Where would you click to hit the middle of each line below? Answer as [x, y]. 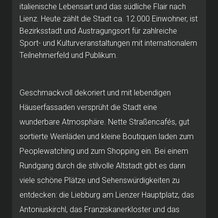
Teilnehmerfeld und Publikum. [69, 55]
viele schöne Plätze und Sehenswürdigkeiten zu [100, 180]
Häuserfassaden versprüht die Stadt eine [88, 107]
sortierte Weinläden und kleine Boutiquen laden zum [107, 136]
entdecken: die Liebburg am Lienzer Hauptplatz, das [107, 195]
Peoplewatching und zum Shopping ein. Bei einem [104, 151]
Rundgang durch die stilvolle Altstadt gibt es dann [102, 165]
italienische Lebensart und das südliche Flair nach [103, 6]
